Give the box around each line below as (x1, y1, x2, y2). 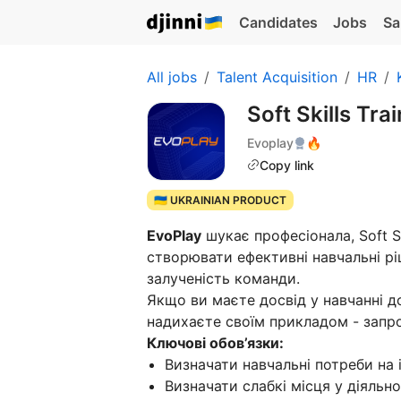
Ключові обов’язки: (147, 334, 284, 353)
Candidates (238, 13, 318, 31)
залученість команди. (147, 269, 300, 288)
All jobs (147, 68, 197, 86)
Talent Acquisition (217, 68, 337, 86)
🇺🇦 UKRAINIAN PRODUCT (153, 193, 286, 207)
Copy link (260, 157, 314, 173)
